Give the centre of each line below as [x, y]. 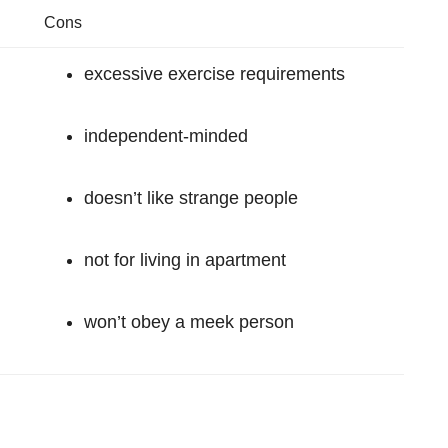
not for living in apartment [185, 260]
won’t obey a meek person [189, 322]
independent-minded [166, 136]
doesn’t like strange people [191, 198]
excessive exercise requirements [214, 74]
